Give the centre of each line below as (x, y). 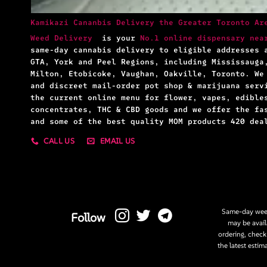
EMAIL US (117, 141)
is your (121, 38)
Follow (89, 218)
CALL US (59, 141)
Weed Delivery (66, 38)
